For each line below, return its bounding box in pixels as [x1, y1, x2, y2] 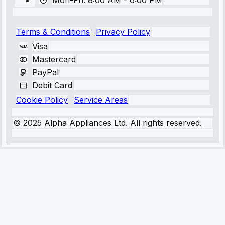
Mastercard [32, 54, 76, 65]
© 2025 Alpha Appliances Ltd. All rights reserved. [13, 118, 202, 128]
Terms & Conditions [16, 27, 90, 37]
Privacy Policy [96, 27, 150, 37]
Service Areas [74, 95, 128, 105]
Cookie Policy [16, 95, 68, 105]
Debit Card [32, 80, 72, 91]
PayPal [32, 67, 59, 78]
